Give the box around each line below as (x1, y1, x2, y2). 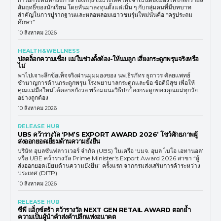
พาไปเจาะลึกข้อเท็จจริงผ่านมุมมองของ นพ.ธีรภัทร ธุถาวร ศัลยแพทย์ (18, 71, 190, 79)
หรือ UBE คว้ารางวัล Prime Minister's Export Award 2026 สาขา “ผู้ (18, 154, 199, 162)
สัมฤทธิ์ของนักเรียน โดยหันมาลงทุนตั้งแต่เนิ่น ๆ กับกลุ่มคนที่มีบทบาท (18, 3, 191, 11)
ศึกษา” (18, 18, 35, 26)
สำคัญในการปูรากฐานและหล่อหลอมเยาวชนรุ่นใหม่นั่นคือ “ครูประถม (18, 10, 192, 18)
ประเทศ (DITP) (18, 169, 57, 177)
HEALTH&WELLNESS (18, 47, 80, 54)
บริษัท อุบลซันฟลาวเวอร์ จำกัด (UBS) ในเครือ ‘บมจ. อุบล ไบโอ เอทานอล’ (18, 147, 203, 154)
